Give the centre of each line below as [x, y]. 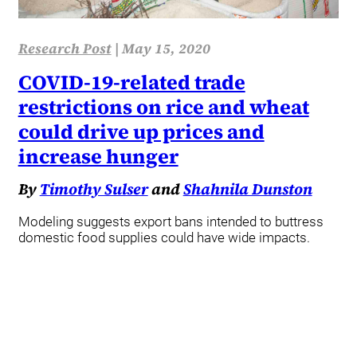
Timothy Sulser [94, 189]
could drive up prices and [141, 132]
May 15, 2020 [166, 49]
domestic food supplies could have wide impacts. [164, 237]
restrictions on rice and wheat [163, 107]
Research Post [65, 49]
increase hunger [98, 157]
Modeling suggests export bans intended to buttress [171, 221]
